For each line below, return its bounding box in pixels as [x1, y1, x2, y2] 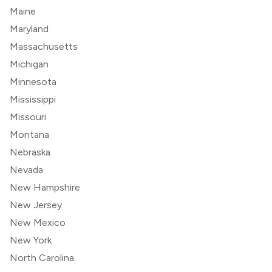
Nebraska [10, 146, 50, 158]
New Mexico [10, 216, 66, 228]
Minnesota [10, 75, 56, 87]
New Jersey [10, 199, 62, 211]
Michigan [10, 58, 49, 70]
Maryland [10, 22, 49, 35]
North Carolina [10, 251, 74, 263]
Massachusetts [10, 40, 78, 52]
